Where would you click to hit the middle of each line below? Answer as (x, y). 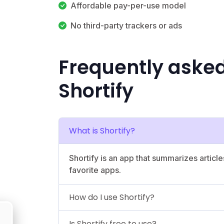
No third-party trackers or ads (126, 25)
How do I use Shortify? (112, 197)
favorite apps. (95, 170)
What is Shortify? (102, 130)
